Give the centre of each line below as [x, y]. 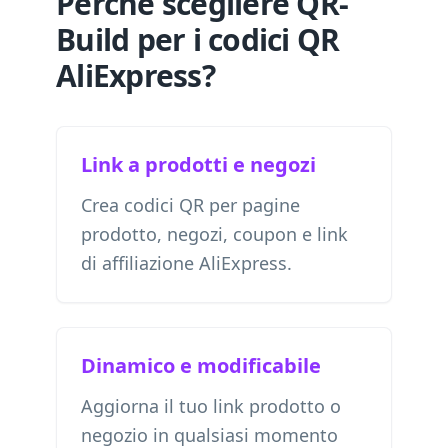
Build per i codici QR [198, 39]
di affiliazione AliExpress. [186, 263]
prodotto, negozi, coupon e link [214, 234]
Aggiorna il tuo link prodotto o [211, 406]
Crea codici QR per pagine [190, 205]
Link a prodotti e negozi [198, 164]
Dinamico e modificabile [201, 365]
